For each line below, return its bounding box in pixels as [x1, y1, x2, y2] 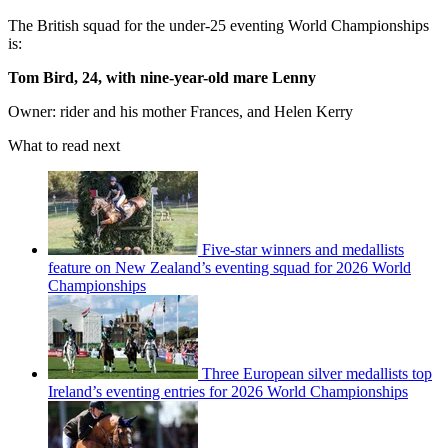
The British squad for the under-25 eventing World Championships [8, 16, 429, 34]
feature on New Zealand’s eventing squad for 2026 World [48, 258, 411, 276]
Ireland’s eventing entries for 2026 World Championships [48, 382, 408, 400]
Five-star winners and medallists [202, 240, 404, 258]
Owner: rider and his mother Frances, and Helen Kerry [8, 102, 353, 120]
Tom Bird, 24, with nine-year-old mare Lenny [8, 68, 316, 86]
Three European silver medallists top [202, 364, 432, 382]
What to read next [8, 136, 120, 154]
